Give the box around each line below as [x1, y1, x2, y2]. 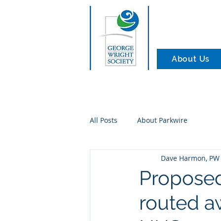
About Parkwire [137, 115, 187, 125]
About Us [171, 54, 210, 64]
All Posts [90, 115, 117, 125]
